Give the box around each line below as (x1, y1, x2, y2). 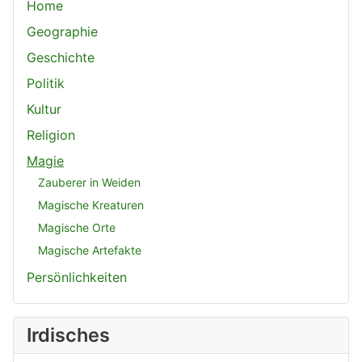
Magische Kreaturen (38, 197, 144, 212)
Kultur (27, 101, 61, 118)
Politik (27, 75, 65, 92)
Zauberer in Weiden (38, 175, 141, 189)
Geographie (27, 23, 98, 40)
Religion (27, 127, 75, 144)
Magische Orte (38, 220, 116, 234)
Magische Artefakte (38, 242, 141, 257)
